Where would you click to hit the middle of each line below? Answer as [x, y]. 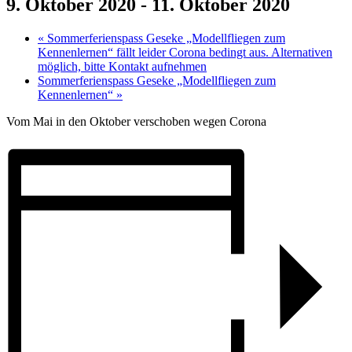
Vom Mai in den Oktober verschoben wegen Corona [136, 121]
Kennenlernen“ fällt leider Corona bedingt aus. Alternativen [185, 52]
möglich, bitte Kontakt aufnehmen [122, 66]
